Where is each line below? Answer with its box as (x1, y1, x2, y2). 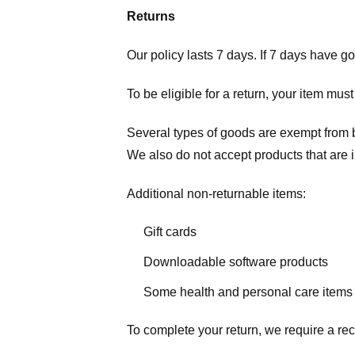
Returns (127, 10, 175, 24)
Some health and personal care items (143, 284, 353, 299)
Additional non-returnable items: (127, 186, 306, 200)
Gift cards (143, 225, 197, 239)
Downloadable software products (143, 254, 328, 269)
